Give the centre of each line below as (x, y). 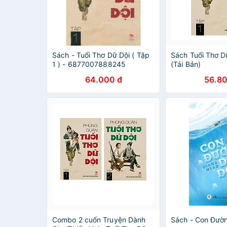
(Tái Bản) (186, 64)
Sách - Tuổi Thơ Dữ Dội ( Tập (101, 55)
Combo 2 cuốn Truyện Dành (99, 220)
